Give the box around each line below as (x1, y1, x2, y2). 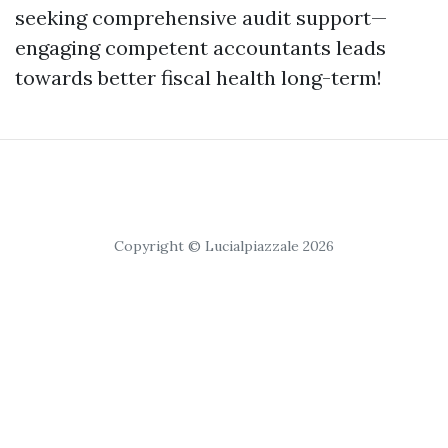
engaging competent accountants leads (15, 35, 386, 60)
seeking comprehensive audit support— (15, 5, 387, 30)
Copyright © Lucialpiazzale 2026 (114, 237, 334, 255)
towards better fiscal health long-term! (15, 65, 382, 90)
